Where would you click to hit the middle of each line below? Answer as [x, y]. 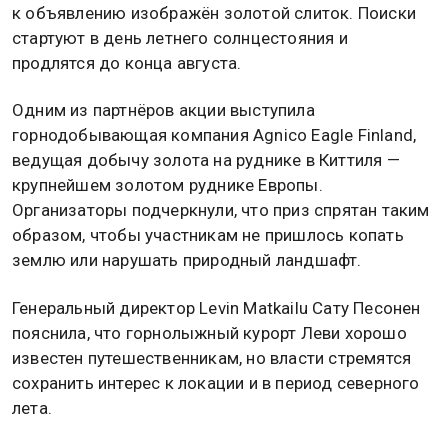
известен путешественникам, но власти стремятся [212, 357]
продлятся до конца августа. [127, 63]
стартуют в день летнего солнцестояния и [180, 38]
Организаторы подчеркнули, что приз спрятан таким [221, 210]
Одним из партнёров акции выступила [163, 110]
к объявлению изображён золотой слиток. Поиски [214, 13]
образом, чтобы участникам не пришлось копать [208, 235]
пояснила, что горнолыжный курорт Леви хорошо [209, 332]
